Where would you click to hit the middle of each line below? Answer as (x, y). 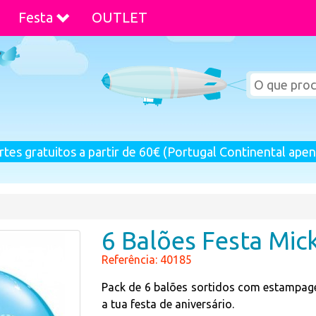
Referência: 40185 (147, 260)
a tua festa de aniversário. (168, 304)
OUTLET (120, 17)
